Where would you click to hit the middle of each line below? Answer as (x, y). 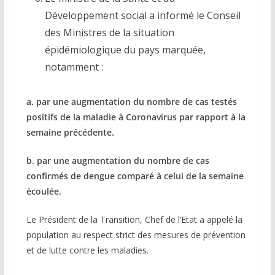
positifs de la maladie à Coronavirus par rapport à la (136, 117)
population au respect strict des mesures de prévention (136, 235)
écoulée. (44, 192)
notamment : (74, 67)
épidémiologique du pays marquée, (125, 50)
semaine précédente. (70, 133)
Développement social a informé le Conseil (142, 16)
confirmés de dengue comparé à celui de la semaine (135, 176)
